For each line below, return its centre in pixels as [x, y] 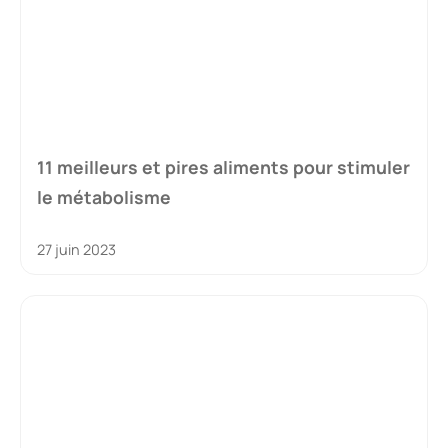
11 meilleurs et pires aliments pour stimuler [223, 167]
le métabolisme [104, 197]
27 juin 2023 [76, 249]
